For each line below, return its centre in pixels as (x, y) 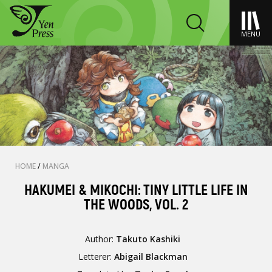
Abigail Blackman (151, 257)
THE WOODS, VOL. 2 (136, 205)
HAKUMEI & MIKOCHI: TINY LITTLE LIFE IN (136, 190)
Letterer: (96, 257)
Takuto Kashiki (148, 239)
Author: (101, 239)
